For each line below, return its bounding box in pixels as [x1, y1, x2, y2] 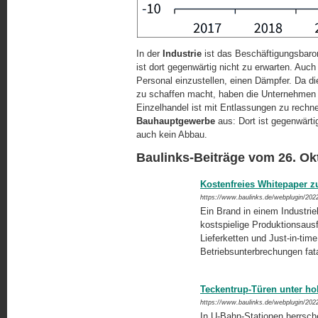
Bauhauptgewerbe [136, 116, 215, 127]
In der [136, 48, 163, 60]
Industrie [163, 48, 202, 60]
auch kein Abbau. [136, 129, 207, 141]
